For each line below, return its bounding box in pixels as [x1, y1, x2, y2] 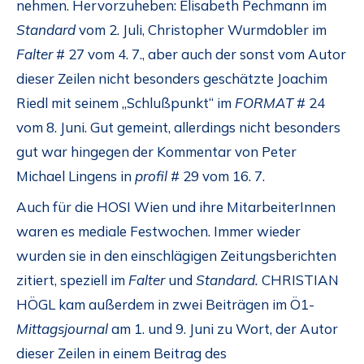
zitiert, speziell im [16, 271, 128, 289]
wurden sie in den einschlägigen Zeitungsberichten [16, 247, 336, 265]
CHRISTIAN [258, 271, 339, 289]
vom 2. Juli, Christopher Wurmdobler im [76, 20, 327, 38]
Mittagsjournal [16, 320, 111, 338]
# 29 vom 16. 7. [171, 167, 265, 184]
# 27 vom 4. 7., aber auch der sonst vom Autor [56, 45, 346, 63]
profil [135, 167, 171, 184]
